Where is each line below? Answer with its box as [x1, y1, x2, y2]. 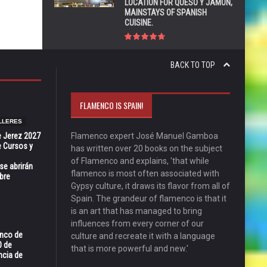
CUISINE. [125, 17, 153, 27]
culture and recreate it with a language [70, 231, 215, 241]
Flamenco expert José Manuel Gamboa [70, 131, 218, 141]
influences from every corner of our [70, 218, 204, 228]
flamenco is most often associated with [70, 168, 219, 178]
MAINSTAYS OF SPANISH [125, 7, 207, 17]
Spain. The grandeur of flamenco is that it [70, 193, 226, 203]
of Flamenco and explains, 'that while [70, 156, 209, 166]
